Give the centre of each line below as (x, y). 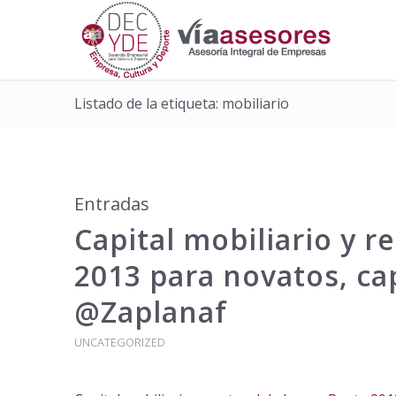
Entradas (111, 204)
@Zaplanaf (150, 312)
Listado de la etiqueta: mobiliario (181, 103)
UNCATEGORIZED (119, 342)
